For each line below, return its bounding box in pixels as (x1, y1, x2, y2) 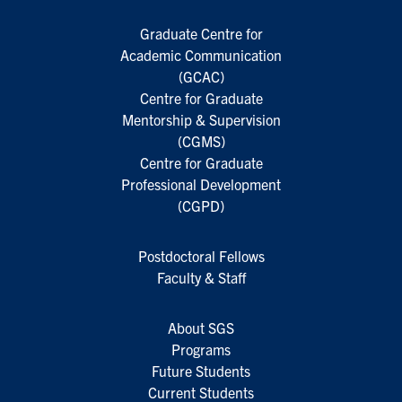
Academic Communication (120, 46, 282, 64)
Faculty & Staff (156, 268, 246, 286)
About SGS (168, 319, 234, 336)
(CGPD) (178, 197, 224, 214)
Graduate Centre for (139, 24, 263, 42)
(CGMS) (177, 132, 225, 150)
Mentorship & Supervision (121, 110, 281, 128)
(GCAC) (178, 67, 224, 85)
